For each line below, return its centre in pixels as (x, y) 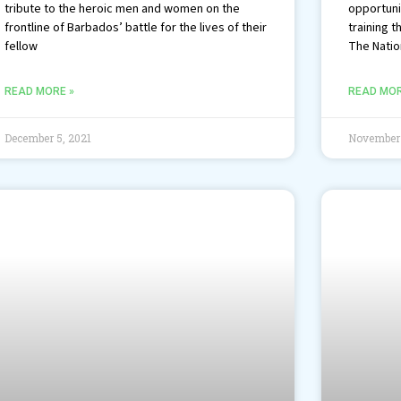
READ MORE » (40, 91)
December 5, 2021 (48, 137)
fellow (21, 46)
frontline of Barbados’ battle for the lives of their (136, 27)
